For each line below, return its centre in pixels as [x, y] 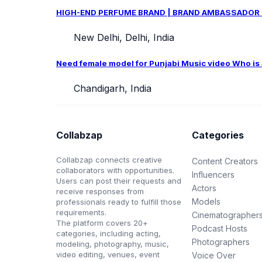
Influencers [213, 174]
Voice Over [214, 255]
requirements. [81, 212]
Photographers [221, 242]
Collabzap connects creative [109, 159]
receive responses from [100, 191]
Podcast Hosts [220, 228]
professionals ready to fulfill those [119, 201]
